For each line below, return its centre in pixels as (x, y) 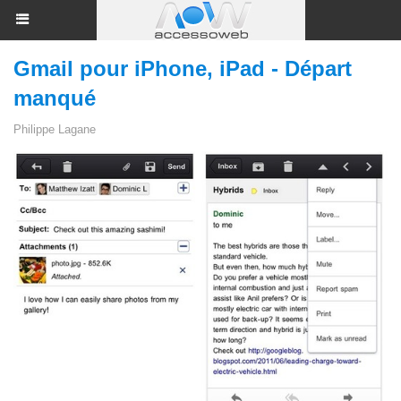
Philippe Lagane (55, 129)
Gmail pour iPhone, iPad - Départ (183, 68)
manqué (55, 98)
